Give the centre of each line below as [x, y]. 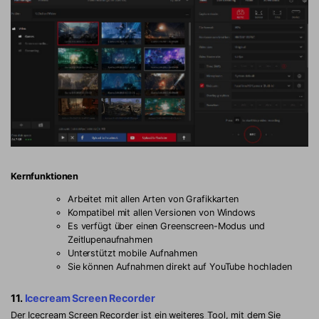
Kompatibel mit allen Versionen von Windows [162, 213]
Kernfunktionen [45, 177]
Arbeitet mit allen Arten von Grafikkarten [153, 199]
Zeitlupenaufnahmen [110, 240]
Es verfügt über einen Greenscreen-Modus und [166, 226]
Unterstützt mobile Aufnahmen [132, 253]
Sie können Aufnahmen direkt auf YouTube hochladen [180, 267]
